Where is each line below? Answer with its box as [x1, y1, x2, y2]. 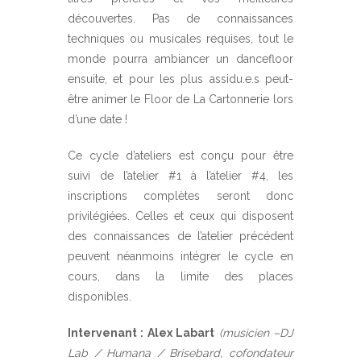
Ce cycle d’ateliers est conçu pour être [68, 148, 293, 162]
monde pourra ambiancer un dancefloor [68, 52, 293, 65]
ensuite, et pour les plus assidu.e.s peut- [68, 72, 293, 85]
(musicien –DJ [218, 326, 294, 339]
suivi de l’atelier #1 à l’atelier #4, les [68, 168, 293, 182]
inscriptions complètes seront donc [68, 189, 293, 202]
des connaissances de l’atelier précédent [68, 229, 293, 243]
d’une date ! [68, 112, 127, 126]
